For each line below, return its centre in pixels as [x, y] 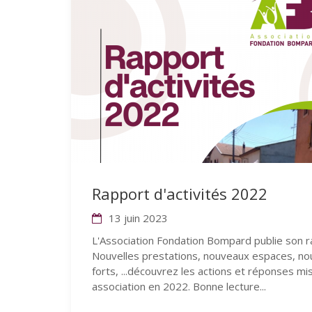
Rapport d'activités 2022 [180, 194]
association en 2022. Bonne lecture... [179, 286]
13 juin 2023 [137, 218]
